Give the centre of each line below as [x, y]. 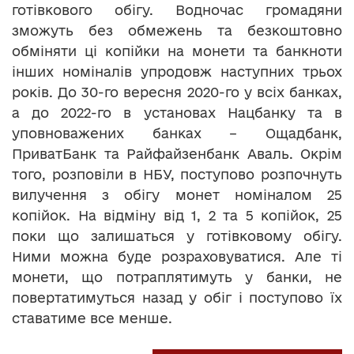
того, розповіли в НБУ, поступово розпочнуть [177, 174]
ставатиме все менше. [92, 318]
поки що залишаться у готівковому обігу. [177, 235]
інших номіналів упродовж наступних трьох [177, 71]
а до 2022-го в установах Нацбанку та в [177, 112]
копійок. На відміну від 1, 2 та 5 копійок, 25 [177, 215]
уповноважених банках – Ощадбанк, [177, 133]
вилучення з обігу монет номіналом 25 [177, 194]
